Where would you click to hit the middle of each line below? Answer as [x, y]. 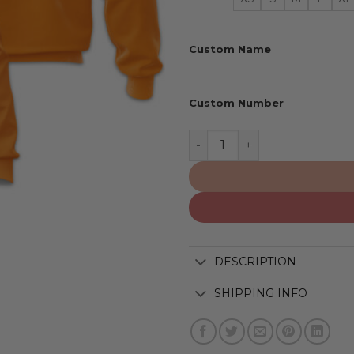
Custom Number [236, 102]
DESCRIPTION [256, 261]
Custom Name [230, 49]
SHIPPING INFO [261, 293]
